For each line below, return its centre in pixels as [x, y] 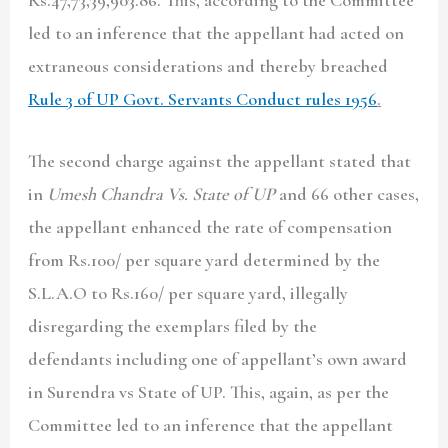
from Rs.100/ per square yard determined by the [204, 259]
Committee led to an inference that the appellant [211, 424]
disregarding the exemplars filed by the [173, 325]
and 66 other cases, [347, 193]
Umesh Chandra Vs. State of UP [161, 193]
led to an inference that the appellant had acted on [216, 32]
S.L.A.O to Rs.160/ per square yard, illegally [188, 292]
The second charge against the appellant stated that [220, 160]
